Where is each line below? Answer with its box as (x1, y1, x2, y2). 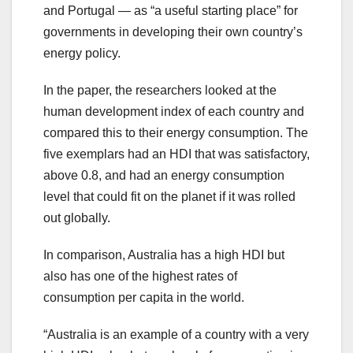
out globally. (43, 210, 110, 225)
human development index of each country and (43, 104, 304, 118)
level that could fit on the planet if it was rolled (43, 189, 295, 203)
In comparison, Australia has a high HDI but (43, 247, 284, 262)
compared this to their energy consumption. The (43, 125, 308, 139)
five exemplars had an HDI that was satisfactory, (43, 147, 310, 161)
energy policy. (43, 46, 121, 60)
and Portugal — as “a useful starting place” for (43, 3, 298, 17)
